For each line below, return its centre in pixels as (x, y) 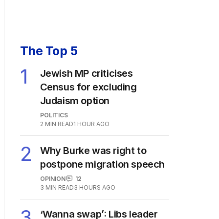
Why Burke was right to (93, 150)
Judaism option (75, 100)
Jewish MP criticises (86, 73)
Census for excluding (88, 87)
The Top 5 (49, 51)
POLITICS (54, 115)
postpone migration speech (103, 164)
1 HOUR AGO (91, 124)
